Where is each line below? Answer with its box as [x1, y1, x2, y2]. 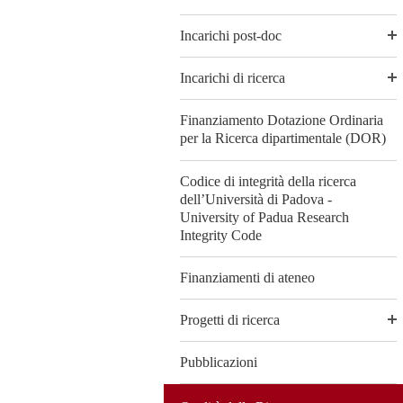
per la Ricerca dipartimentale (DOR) [180, 130, 386, 147]
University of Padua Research [180, 209, 349, 225]
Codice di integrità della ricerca [180, 173, 356, 189]
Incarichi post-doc [180, 28, 282, 44]
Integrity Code [180, 227, 262, 243]
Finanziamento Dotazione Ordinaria [180, 112, 383, 129]
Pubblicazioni [180, 354, 257, 371]
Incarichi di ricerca [180, 70, 285, 86]
